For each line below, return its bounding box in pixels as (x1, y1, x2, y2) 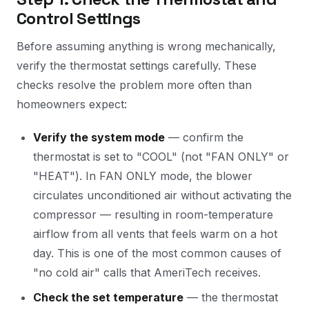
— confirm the (165, 130, 243, 144)
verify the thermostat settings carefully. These (17, 59, 257, 72)
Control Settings (17, 8, 141, 29)
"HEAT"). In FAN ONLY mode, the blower (33, 169, 252, 183)
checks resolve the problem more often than (17, 78, 252, 92)
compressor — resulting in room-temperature (33, 208, 273, 221)
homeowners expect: (17, 97, 127, 111)
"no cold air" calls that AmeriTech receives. (33, 266, 261, 279)
